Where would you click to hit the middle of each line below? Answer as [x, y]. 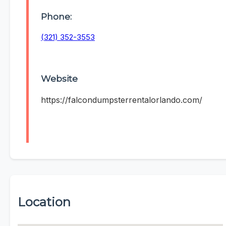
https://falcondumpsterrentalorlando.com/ [122, 100]
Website [59, 79]
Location [44, 202]
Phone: [56, 16]
